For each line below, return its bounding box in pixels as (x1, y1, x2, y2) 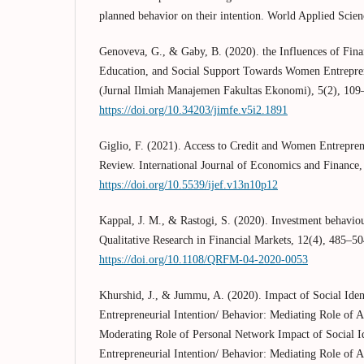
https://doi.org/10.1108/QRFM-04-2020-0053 (99, 253, 308, 266)
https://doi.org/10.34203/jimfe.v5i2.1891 (99, 103, 288, 116)
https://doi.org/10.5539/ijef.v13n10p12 (99, 178, 278, 191)
